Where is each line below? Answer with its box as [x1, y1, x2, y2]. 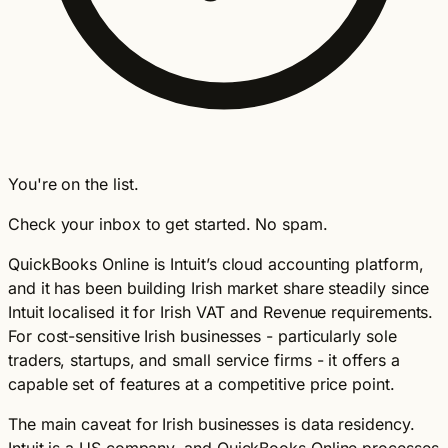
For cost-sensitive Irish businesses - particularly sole [8, 325, 397, 346]
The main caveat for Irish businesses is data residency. [8, 413, 415, 434]
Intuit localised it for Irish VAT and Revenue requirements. [8, 301, 434, 322]
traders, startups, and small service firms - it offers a [8, 349, 400, 370]
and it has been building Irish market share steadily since [8, 277, 430, 298]
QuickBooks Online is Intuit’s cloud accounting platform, [8, 253, 424, 274]
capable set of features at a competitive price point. [8, 373, 395, 394]
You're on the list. [8, 173, 139, 194]
